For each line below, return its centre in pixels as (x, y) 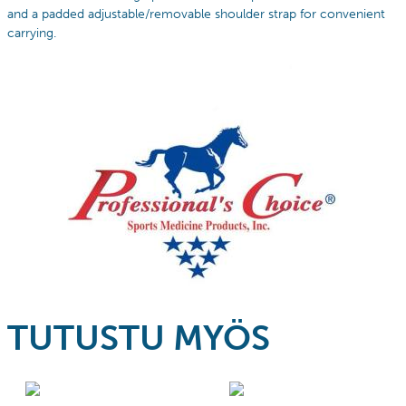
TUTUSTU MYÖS (139, 338)
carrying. (32, 33)
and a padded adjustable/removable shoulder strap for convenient (196, 14)
